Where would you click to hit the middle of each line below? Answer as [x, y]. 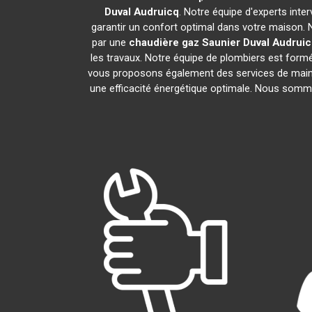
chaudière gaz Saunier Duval [199, 42]
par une [110, 42]
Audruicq [156, 12]
